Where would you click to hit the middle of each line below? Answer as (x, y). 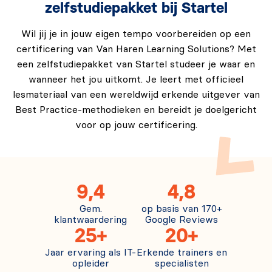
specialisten (182, 263)
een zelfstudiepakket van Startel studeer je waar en (136, 64)
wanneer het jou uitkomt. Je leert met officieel (136, 79)
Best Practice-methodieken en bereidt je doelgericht (136, 110)
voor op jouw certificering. (136, 125)
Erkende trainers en (182, 252)
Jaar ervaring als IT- (90, 252)
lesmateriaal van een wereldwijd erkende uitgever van (136, 94)
